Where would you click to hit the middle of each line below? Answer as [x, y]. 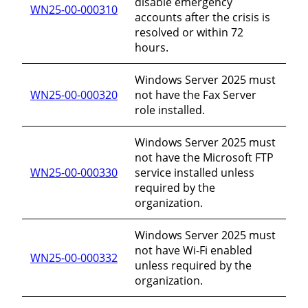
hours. [152, 47]
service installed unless [195, 172]
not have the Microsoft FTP [204, 157]
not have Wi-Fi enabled [194, 250]
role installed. [170, 110]
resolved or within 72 [189, 32]
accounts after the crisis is [202, 17]
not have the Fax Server [196, 95]
